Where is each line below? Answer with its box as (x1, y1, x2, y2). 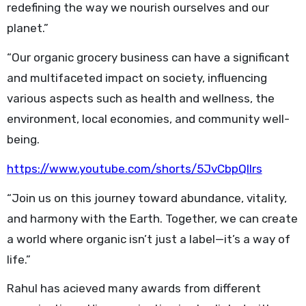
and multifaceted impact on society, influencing (6, 70, 267, 85)
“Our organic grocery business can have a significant (6, 50, 290, 64)
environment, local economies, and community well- (6, 111, 290, 126)
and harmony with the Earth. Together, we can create (6, 211, 298, 225)
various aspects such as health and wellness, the (6, 91, 275, 105)
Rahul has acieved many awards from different (6, 281, 261, 296)
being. (6, 132, 40, 146)
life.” (6, 252, 31, 266)
